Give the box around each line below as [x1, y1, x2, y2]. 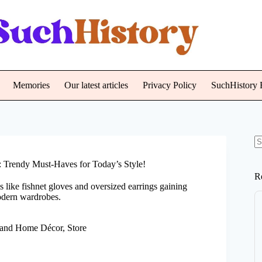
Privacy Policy [142, 80, 196, 90]
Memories [12, 80, 50, 90]
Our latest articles [64, 80, 128, 90]
